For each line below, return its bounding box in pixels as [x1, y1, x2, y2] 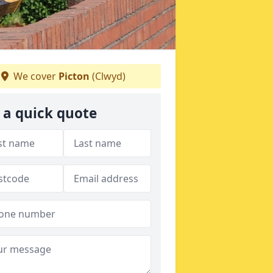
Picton [58, 69, 90, 83]
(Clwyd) [90, 69, 126, 83]
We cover [11, 69, 58, 83]
